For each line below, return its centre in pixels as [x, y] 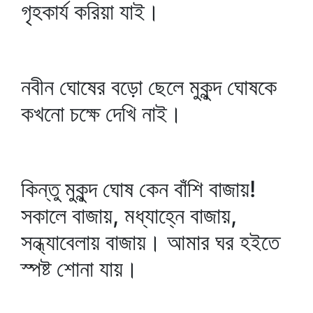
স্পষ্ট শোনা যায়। [80, 269]
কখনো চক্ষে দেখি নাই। [102, 114]
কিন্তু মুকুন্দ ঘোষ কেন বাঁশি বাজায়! [138, 189]
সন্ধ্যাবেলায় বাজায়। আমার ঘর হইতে [150, 242]
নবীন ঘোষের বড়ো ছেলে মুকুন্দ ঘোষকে [149, 87]
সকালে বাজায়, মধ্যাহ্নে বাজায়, [129, 216]
